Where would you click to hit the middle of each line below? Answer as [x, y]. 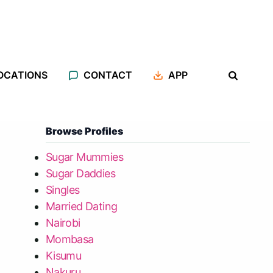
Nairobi [63, 223]
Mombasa [69, 239]
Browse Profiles [84, 131]
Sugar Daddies [80, 173]
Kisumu [63, 256]
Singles [62, 190]
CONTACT [108, 75]
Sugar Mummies [84, 157]
